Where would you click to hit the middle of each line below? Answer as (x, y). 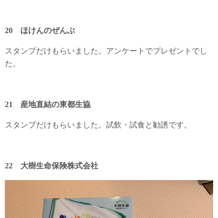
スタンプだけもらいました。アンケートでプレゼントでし (106, 51)
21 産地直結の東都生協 (48, 104)
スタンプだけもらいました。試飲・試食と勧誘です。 (98, 125)
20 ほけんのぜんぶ (40, 30)
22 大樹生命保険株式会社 (52, 166)
